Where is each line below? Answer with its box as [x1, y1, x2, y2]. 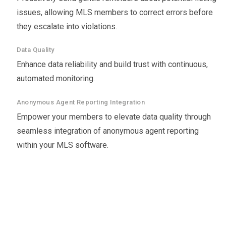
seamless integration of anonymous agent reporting [16, 126, 199, 136]
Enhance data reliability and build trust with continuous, [16, 60, 208, 70]
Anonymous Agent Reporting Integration [16, 98, 145, 106]
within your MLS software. [16, 140, 108, 150]
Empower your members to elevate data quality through [16, 111, 211, 122]
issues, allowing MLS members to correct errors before [16, 8, 213, 18]
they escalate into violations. [16, 22, 117, 32]
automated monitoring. [16, 74, 95, 84]
